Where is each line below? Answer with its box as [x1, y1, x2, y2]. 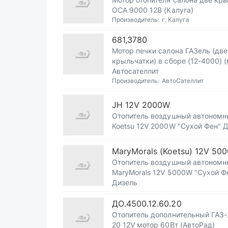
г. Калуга [161, 16, 189, 23]
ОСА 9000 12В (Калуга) [112, 6, 193, 14]
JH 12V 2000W [112, 100, 170, 110]
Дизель [112, 178, 138, 187]
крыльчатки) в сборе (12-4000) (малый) [112, 56, 224, 65]
